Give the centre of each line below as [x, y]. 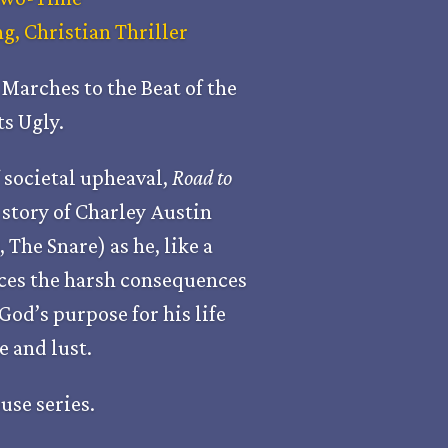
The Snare [54, 246]
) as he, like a [156, 246]
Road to [202, 178]
